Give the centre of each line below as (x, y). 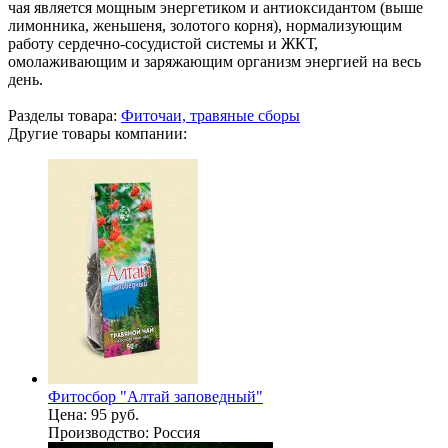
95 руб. (115, 414)
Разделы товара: (64, 115)
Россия (174, 432)
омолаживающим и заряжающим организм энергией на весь (214, 61)
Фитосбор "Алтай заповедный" (155, 396)
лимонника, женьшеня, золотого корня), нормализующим (205, 25)
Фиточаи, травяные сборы (210, 115)
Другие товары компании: (97, 133)
